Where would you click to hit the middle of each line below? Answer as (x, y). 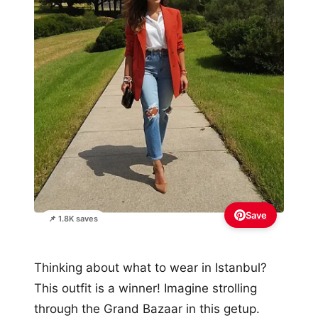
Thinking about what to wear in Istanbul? (150, 268)
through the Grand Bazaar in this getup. (147, 309)
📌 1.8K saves (73, 219)
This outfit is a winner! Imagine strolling (146, 289)
